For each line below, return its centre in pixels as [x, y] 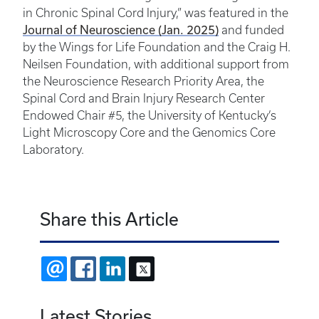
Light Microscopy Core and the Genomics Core [149, 133]
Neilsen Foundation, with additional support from [156, 64]
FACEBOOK [126, 269]
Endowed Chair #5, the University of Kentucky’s [150, 116]
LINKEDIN [151, 269]
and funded [251, 30]
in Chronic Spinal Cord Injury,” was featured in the [156, 13]
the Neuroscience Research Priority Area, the [143, 82]
